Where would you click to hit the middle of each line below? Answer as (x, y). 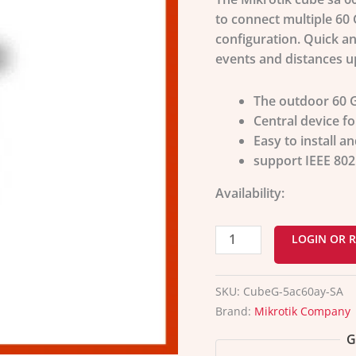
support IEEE (293, 160)
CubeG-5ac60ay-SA (293, 291)
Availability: (250, 193)
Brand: (234, 311)
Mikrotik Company (302, 311)
